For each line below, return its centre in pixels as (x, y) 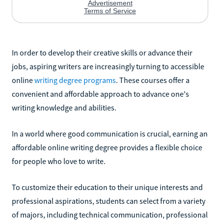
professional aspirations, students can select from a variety (109, 201)
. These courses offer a (153, 80)
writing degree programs (75, 80)
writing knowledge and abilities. (64, 107)
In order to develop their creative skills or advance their (102, 52)
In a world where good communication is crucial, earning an (110, 133)
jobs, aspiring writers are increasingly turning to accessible (108, 66)
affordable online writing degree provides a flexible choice (107, 147)
